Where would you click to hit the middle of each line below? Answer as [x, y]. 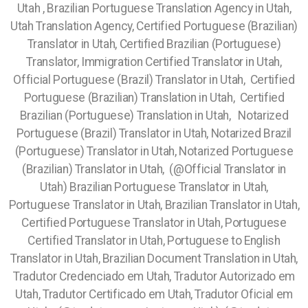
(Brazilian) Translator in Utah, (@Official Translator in [154, 169]
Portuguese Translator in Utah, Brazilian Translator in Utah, [154, 205]
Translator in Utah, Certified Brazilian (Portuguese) [154, 44]
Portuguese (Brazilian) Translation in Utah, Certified [154, 98]
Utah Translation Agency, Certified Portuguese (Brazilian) [154, 26]
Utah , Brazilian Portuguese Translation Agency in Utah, [154, 8]
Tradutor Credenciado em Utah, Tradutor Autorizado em [154, 276]
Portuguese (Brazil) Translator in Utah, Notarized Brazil [154, 133]
